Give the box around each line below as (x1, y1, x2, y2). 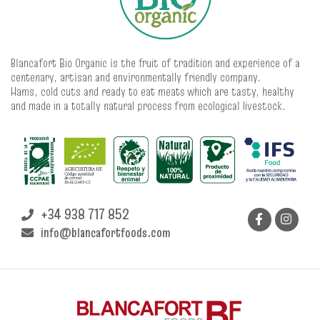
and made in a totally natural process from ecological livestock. (11, 96, 286, 114)
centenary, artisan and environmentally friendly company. (11, 68, 261, 86)
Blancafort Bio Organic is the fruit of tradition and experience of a (11, 54, 300, 71)
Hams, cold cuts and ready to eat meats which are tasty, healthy (11, 82, 294, 100)
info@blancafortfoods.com (41, 224, 171, 242)
